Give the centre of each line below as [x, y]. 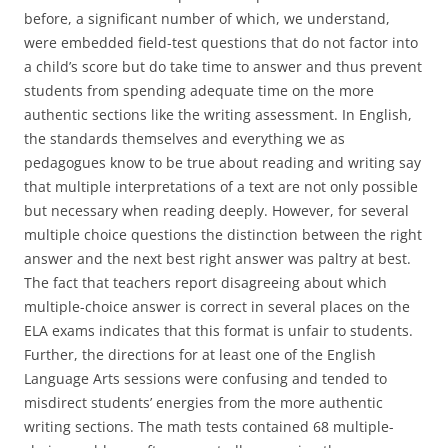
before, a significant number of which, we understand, [207, 18]
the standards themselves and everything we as [184, 138]
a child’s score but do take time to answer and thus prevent [223, 66]
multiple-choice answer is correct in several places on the [217, 306]
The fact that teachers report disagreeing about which [205, 282]
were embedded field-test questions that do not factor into [221, 42]
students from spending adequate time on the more [199, 90]
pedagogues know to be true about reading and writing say [222, 162]
